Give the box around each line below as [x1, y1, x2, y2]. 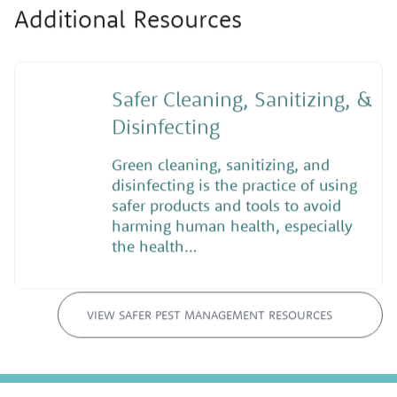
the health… [111, 232, 198, 253]
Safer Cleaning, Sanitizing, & [111, 82, 373, 109]
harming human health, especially [111, 212, 353, 233]
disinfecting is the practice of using [111, 171, 357, 192]
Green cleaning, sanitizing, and [111, 151, 330, 172]
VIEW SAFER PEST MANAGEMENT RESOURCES [87, 300, 332, 316]
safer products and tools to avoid [111, 191, 341, 213]
